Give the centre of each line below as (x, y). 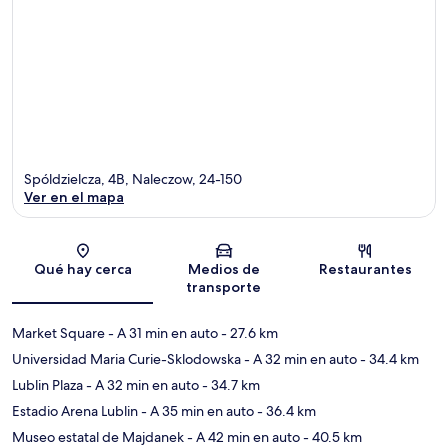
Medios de (223, 269)
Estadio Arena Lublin (75, 411)
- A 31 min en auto (161, 333)
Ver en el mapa (74, 197)
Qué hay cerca (82, 269)
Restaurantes (365, 269)
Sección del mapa (273, 257)
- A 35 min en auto (196, 411)
